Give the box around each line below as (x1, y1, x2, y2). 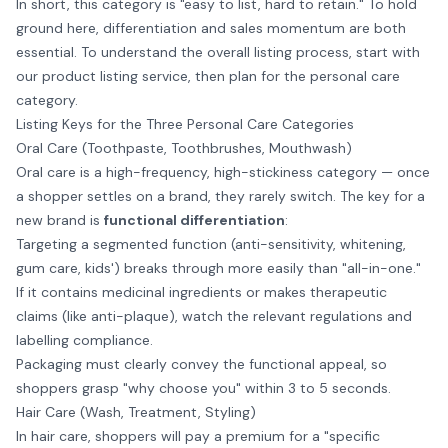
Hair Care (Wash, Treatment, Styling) (16, 403, 256, 421)
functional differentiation (104, 211, 285, 229)
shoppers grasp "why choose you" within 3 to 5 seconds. (16, 379, 391, 397)
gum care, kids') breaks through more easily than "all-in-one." (16, 259, 421, 277)
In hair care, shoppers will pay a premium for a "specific (16, 427, 380, 445)
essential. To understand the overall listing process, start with (16, 43, 420, 61)
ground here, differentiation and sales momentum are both (16, 19, 406, 37)
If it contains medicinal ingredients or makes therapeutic (16, 283, 387, 301)
